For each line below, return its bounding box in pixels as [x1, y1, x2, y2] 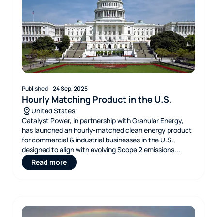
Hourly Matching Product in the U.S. [22, 93, 171, 105]
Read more [31, 157, 67, 167]
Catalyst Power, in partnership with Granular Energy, [22, 116, 184, 125]
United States [31, 106, 75, 115]
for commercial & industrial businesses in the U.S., [22, 135, 175, 144]
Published [22, 84, 48, 93]
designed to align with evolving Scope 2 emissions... [22, 145, 180, 154]
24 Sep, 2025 [53, 84, 88, 93]
